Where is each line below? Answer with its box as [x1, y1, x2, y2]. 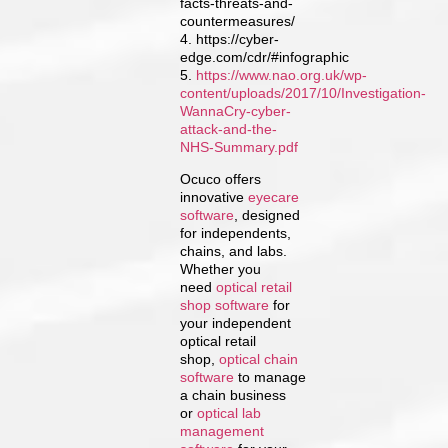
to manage [234, 369, 307, 386]
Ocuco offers [180, 171, 262, 188]
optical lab [197, 405, 262, 422]
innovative [180, 189, 249, 206]
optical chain [219, 351, 299, 368]
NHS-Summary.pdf [180, 138, 299, 155]
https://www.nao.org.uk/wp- [196, 66, 368, 83]
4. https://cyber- [180, 30, 280, 47]
